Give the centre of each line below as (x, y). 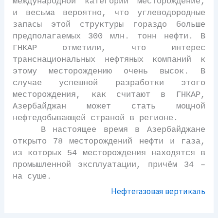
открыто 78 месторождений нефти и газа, (109, 141)
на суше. (32, 176)
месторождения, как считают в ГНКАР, (109, 94)
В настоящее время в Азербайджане (109, 129)
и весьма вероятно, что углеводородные (109, 13)
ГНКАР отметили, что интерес (109, 48)
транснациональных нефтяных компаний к (109, 59)
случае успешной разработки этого (109, 83)
